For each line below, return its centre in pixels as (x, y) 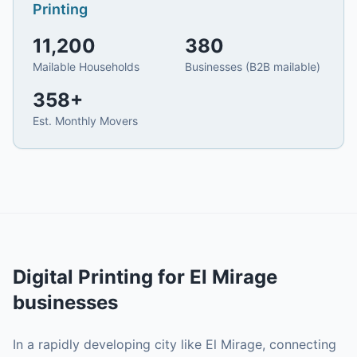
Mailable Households (86, 67)
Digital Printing (83, 277)
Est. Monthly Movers (85, 121)
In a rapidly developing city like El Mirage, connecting (175, 344)
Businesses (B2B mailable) (253, 67)
